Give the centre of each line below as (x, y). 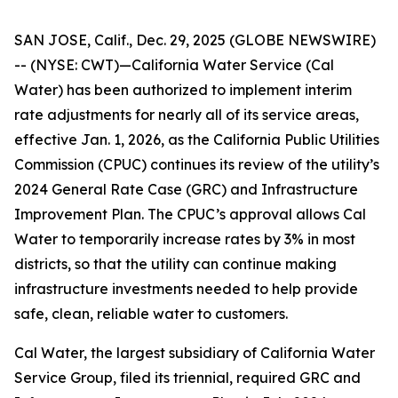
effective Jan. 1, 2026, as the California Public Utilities (197, 139)
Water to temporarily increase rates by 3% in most (185, 239)
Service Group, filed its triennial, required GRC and (187, 378)
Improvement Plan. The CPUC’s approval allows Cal (190, 214)
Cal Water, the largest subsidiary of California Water (195, 353)
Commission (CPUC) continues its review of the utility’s (197, 164)
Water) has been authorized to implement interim (183, 90)
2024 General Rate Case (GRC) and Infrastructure (186, 189)
